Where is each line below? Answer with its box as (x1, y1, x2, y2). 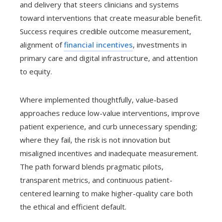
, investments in (133, 39, 187, 50)
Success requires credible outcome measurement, (20, 26, 191, 36)
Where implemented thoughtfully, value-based (20, 94, 178, 105)
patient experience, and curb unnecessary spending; (20, 121, 197, 131)
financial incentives (64, 39, 133, 50)
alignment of (20, 39, 64, 50)
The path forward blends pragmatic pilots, (20, 161, 164, 171)
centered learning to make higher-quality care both (20, 188, 193, 198)
